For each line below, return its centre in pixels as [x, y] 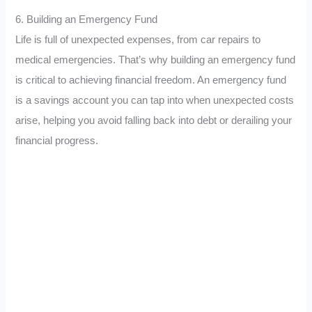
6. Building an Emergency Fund [87, 19]
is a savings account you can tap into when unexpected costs [155, 100]
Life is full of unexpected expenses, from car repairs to [138, 39]
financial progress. [57, 140]
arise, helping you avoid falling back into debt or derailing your [154, 120]
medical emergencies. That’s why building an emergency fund [156, 60]
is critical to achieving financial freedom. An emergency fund [151, 80]
